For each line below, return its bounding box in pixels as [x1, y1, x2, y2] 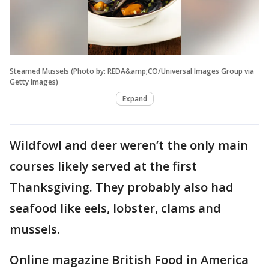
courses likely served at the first [10, 158, 197, 175]
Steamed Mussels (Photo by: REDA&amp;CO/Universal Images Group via [10, 66, 254, 77]
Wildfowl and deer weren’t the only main [10, 137, 248, 154]
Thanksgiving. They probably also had [10, 179, 234, 196]
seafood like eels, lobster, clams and [10, 200, 221, 217]
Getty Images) [10, 77, 58, 88]
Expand [122, 94, 147, 104]
